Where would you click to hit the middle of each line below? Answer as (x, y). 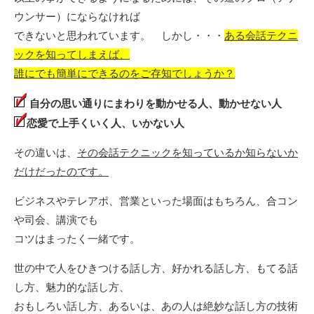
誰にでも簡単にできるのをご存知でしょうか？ (124, 73)
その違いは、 (46, 152)
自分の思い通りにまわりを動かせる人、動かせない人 (154, 103)
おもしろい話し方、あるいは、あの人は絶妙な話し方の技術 (156, 306)
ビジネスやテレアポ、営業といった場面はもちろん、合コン (156, 200)
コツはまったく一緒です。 (77, 238)
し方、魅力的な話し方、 (72, 287)
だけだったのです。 (61, 171)
